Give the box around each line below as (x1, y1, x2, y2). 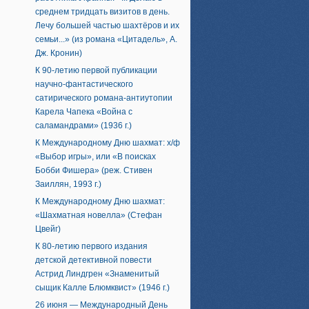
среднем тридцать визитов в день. (35, 7, 170, 17)
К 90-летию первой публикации (35, 66, 157, 75)
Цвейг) (35, 224, 61, 234)
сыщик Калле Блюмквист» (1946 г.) (35, 283, 170, 292)
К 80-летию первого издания (35, 241, 148, 251)
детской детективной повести (35, 255, 152, 265)
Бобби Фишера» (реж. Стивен (35, 166, 152, 175)
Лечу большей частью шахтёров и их (35, 21, 179, 30)
